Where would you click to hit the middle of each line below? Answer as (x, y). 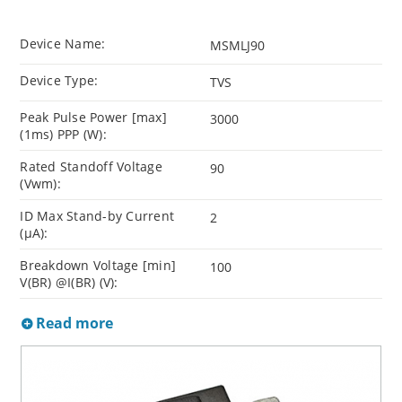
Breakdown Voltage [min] (98, 266)
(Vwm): (40, 184)
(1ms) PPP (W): (63, 135)
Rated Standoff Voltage (91, 167)
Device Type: (59, 81)
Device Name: (63, 44)
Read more (73, 323)
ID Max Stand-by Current (97, 216)
